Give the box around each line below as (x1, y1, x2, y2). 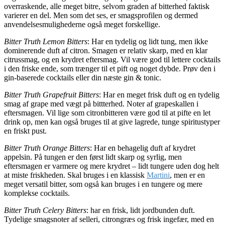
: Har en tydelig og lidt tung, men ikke (87, 37, 208, 46)
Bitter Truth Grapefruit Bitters (4, 90, 99, 99)
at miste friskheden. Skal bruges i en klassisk (4, 170, 147, 179)
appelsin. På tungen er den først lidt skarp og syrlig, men (4, 152, 182, 161)
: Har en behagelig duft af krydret (90, 143, 195, 152)
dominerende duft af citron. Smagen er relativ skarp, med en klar (4, 46, 207, 55)
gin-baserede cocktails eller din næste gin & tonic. (4, 73, 161, 82)
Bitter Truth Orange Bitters (4, 143, 90, 152)
